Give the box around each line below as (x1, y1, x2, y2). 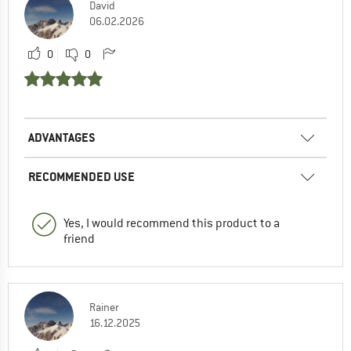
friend (63, 231, 95, 248)
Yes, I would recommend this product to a (63, 215, 280, 232)
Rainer (89, 300, 119, 315)
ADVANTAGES (28, 129, 96, 147)
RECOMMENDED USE (28, 168, 135, 186)
